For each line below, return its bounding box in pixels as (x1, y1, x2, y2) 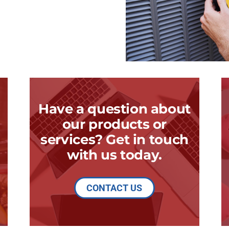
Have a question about (38, 100, 191, 117)
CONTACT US (86, 182, 143, 193)
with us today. (67, 146, 162, 163)
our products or (62, 116, 167, 132)
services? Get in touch (40, 131, 189, 147)
